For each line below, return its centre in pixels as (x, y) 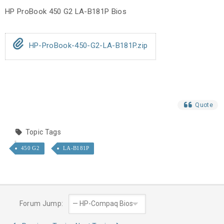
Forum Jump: (40, 204)
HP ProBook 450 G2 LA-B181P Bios (66, 12)
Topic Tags (43, 132)
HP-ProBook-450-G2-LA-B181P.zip (87, 46)
